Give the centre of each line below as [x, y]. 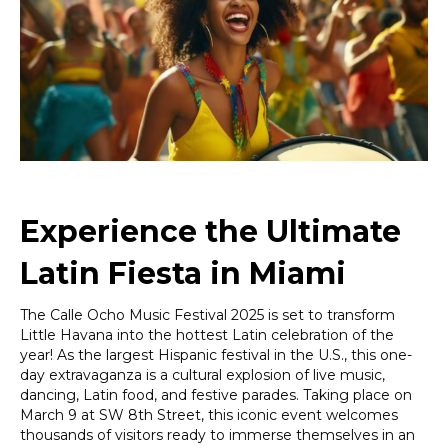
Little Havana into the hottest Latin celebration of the [207, 334]
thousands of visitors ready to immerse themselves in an [217, 434]
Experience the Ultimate [210, 231]
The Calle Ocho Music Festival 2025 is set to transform [207, 314]
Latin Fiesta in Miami [183, 273]
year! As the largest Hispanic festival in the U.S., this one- [216, 354]
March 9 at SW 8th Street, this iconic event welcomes [209, 414]
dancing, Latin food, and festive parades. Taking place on [216, 394]
